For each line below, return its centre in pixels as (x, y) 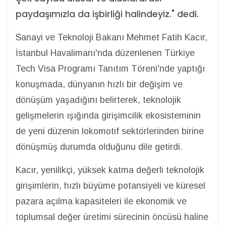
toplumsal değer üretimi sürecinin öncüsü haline (112, 217)
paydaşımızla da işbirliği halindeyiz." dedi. (107, 14)
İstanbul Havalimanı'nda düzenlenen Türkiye (105, 53)
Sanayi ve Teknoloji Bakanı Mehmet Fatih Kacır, (111, 37)
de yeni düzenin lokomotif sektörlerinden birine (110, 131)
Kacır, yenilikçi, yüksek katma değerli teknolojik (110, 170)
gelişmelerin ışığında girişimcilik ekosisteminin (108, 116)
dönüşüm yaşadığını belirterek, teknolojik (98, 100)
